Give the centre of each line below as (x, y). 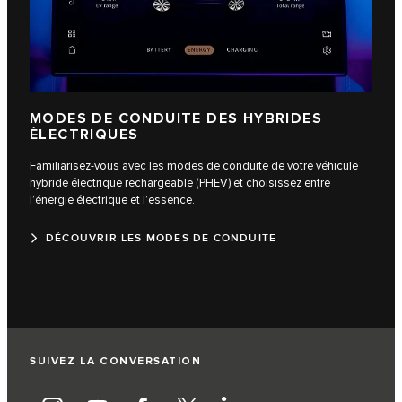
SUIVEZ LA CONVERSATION (115, 361)
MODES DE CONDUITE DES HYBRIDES (176, 118)
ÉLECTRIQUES (84, 135)
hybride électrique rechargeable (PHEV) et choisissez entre (180, 183)
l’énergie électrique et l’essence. (112, 200)
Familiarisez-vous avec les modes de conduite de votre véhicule (194, 166)
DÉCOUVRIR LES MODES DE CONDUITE (162, 238)
